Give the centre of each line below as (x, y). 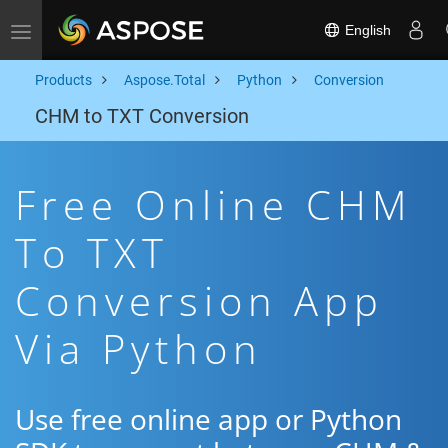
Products (63, 80)
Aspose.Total (164, 80)
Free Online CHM (214, 204)
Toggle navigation (75, 30)
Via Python (139, 348)
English (366, 29)
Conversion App (199, 300)
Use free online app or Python (208, 419)
